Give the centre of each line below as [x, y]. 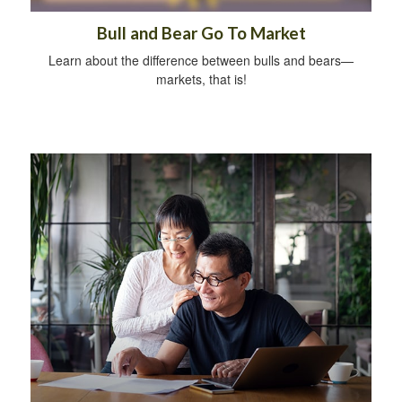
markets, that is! [201, 79]
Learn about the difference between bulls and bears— [201, 60]
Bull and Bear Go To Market [201, 33]
